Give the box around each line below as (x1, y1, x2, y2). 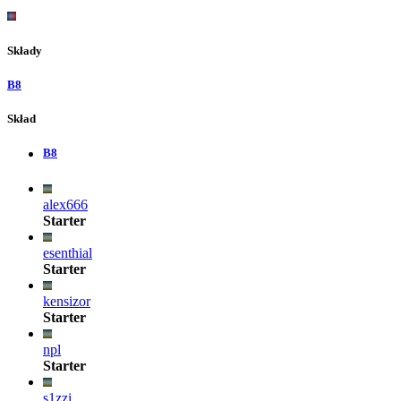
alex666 (43, 196, 88, 212)
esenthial (43, 244, 92, 260)
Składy (7, 43, 42, 57)
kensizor (43, 293, 90, 309)
